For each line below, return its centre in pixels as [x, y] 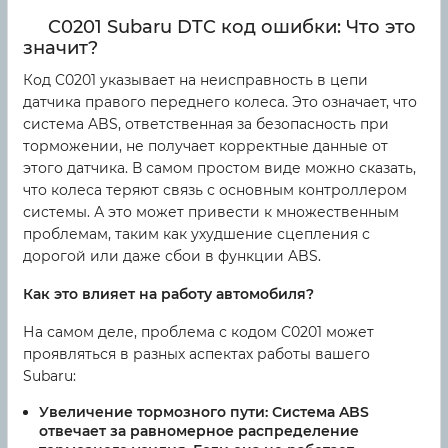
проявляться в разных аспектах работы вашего [196, 354]
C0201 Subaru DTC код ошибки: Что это [232, 27]
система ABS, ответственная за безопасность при [206, 124]
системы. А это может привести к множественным [211, 212]
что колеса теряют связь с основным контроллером [215, 190]
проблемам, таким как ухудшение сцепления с [196, 234]
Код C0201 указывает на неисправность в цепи [195, 80]
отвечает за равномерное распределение [199, 431]
